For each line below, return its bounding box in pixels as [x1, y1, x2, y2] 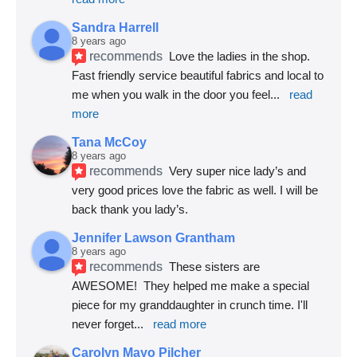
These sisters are [169, 259, 261, 273]
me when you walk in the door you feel [72, 87, 270, 101]
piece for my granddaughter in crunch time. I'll [72, 297, 308, 312]
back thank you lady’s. [72, 202, 188, 216]
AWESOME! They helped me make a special [72, 278, 309, 292]
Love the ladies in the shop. [169, 49, 311, 63]
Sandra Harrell [72, 20, 159, 34]
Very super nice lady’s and [169, 163, 307, 178]
